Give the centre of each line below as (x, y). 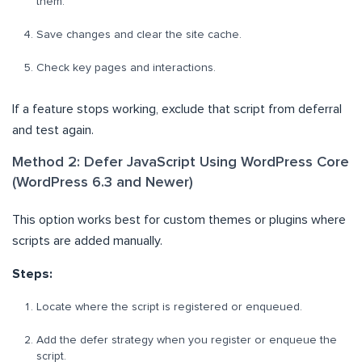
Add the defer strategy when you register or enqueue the (187, 341)
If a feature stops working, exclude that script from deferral (177, 109)
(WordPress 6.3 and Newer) (103, 183)
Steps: (32, 274)
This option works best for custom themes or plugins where (179, 220)
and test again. (53, 130)
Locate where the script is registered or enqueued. (169, 307)
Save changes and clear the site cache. (139, 35)
